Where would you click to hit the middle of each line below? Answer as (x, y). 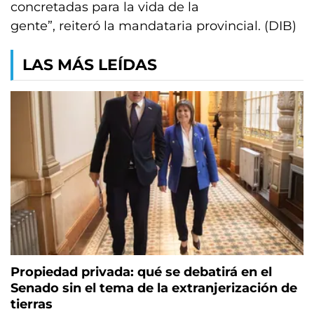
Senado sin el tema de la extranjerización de (154, 288)
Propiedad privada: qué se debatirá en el (141, 272)
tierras (32, 305)
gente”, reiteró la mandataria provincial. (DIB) (155, 26)
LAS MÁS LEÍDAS (90, 65)
